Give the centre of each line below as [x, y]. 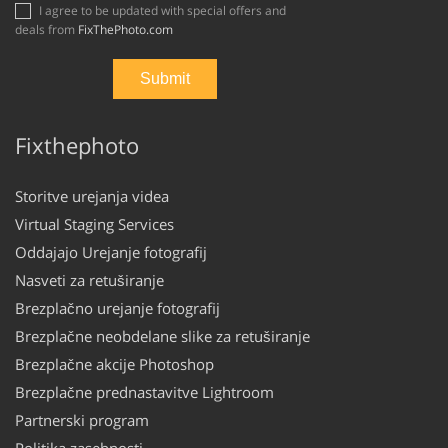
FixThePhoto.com [125, 29]
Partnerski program [82, 419]
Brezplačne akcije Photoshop [114, 363]
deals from [46, 29]
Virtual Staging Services [94, 223]
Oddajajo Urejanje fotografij [111, 251]
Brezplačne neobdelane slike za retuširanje [162, 335]
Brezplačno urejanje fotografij [117, 307]
